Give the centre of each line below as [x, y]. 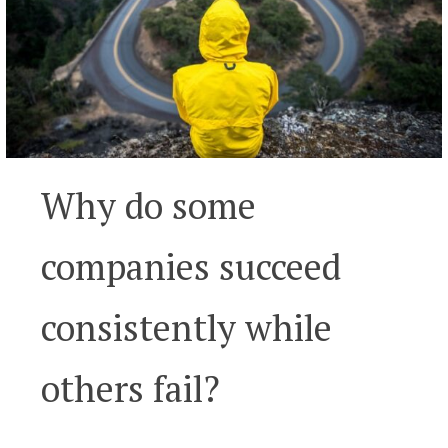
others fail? [131, 388]
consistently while [187, 327]
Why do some [149, 205]
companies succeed [191, 266]
